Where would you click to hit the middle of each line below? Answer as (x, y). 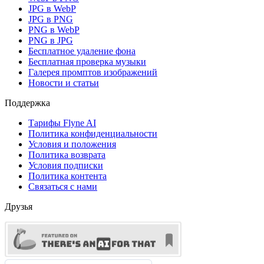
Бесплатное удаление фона (82, 51)
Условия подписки (66, 165)
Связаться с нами (63, 186)
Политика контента (67, 176)
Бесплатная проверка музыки (87, 61)
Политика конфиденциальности (93, 133)
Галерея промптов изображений (93, 72)
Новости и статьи (64, 82)
